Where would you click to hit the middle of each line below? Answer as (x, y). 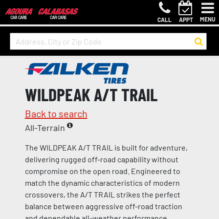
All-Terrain (46, 128)
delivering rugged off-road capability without (101, 159)
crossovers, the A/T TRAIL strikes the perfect (102, 194)
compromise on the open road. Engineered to (102, 171)
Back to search (56, 113)
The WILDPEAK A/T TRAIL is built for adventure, (106, 147)
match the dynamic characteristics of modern (102, 183)
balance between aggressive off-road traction (103, 206)
